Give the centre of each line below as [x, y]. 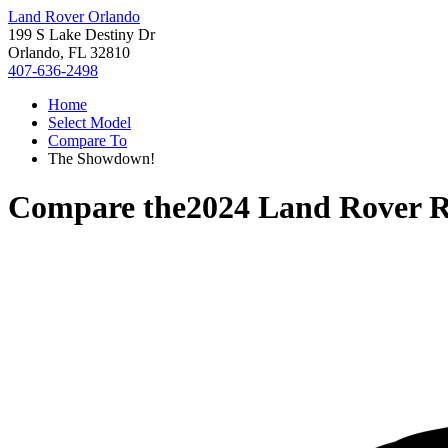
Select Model [89, 122]
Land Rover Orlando [74, 16]
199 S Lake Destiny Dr [81, 34]
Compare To [87, 140]
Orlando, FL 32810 [69, 52]
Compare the [97, 207]
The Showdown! [101, 158]
